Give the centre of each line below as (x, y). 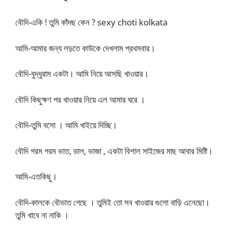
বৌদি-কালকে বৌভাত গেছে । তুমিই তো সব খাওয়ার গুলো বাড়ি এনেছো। (112, 202)
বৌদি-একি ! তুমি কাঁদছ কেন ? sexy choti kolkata (91, 22)
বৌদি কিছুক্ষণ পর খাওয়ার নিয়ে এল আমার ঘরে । (80, 99)
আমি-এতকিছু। (36, 176)
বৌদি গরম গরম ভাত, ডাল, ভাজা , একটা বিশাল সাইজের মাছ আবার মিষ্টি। (114, 151)
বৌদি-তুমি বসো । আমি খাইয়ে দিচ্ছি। (66, 125)
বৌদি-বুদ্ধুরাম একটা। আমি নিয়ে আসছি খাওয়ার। (82, 74)
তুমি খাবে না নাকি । (42, 215)
